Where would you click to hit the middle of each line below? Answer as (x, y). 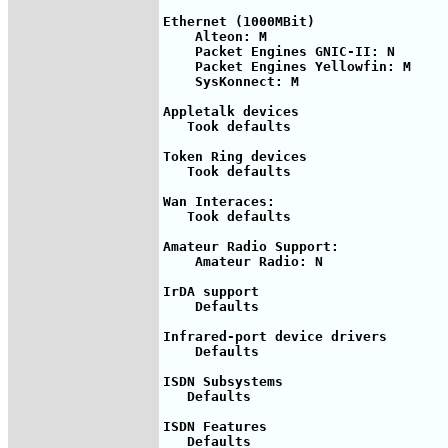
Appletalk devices (231, 111)
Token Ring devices (235, 156)
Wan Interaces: (223, 201)
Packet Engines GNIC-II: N (279, 51)
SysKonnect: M (231, 81)
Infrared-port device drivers (275, 336)
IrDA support (211, 291)
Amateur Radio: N (243, 261)
